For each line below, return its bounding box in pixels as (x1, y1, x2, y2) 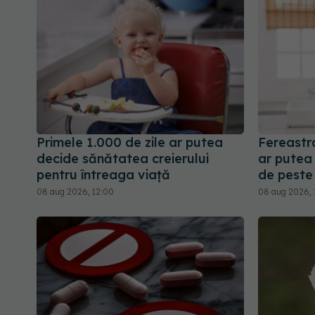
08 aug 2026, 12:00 (37, 186, 114, 198)
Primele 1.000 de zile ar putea (37, 134, 223, 151)
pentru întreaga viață (37, 167, 170, 184)
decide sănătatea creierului (37, 150, 209, 167)
